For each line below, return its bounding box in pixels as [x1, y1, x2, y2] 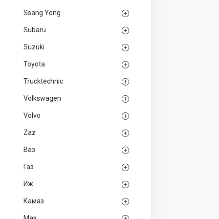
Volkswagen [23, 94, 61, 102]
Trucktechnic [23, 77, 63, 85]
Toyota [23, 60, 45, 68]
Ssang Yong [23, 9, 61, 17]
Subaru [23, 26, 46, 34]
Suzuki [23, 43, 44, 51]
